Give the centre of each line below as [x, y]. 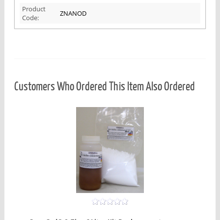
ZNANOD [73, 14]
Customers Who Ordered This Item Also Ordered [104, 86]
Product [34, 9]
